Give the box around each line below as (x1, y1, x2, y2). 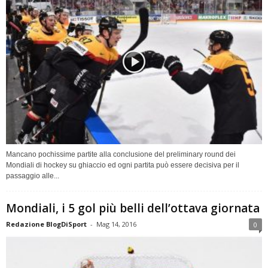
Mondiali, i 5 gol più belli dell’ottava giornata (6, 200, 260, 217)
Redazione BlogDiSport (6, 220, 87, 229)
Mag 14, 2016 (96, 220, 136, 229)
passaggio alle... (6, 172, 59, 181)
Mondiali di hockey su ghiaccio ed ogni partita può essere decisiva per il (6, 161, 239, 170)
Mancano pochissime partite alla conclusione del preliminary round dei (6, 150, 236, 159)
